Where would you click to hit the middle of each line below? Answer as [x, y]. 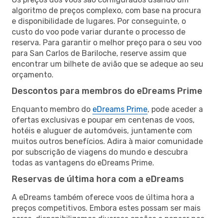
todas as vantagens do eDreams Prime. [83, 163]
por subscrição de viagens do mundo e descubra [100, 152]
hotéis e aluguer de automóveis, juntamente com [102, 130]
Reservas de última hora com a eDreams [98, 179]
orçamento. [33, 74]
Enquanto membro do [52, 109]
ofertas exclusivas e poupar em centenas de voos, [103, 120]
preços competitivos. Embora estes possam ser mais [106, 208]
